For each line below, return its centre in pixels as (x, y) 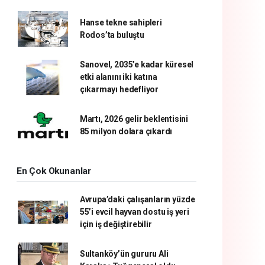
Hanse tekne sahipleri (121, 22)
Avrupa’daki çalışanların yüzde (138, 199)
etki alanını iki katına (118, 77)
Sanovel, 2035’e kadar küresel (137, 64)
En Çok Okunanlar (54, 171)
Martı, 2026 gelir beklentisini (134, 119)
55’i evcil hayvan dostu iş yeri (134, 212)
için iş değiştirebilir (116, 224)
